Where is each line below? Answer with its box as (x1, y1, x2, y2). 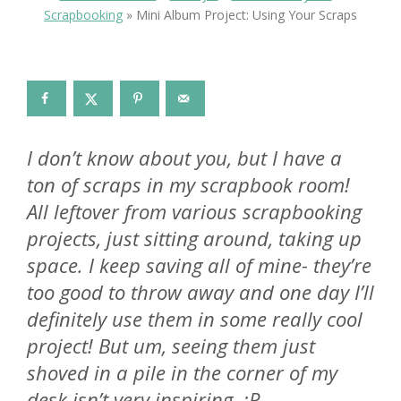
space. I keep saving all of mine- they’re (27, 251, 371, 278)
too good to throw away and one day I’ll (27, 277, 374, 305)
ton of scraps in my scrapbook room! (27, 170, 350, 198)
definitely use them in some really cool (27, 304, 363, 332)
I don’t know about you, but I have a (27, 143, 342, 171)
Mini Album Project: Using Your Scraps (136, 6, 357, 24)
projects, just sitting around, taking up (27, 224, 362, 252)
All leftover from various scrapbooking (27, 197, 362, 225)
